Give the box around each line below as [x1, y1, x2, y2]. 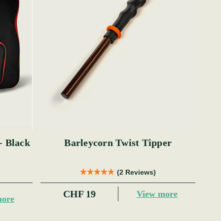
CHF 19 [63, 188, 96, 200]
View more [136, 188, 178, 199]
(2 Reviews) [117, 168, 156, 177]
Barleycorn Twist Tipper [64, 137, 172, 148]
